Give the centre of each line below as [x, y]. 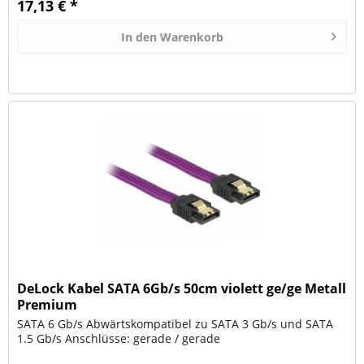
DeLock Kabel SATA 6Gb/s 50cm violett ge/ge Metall [182, 289]
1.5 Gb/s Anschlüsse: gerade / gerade [119, 339]
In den [139, 37]
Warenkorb [192, 37]
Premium [48, 305]
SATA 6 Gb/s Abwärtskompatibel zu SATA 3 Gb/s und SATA [175, 324]
